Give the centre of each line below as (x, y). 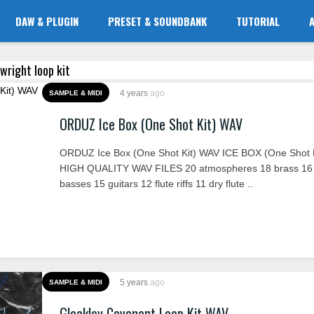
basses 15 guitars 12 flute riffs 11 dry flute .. (156, 184)
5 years (135, 282)
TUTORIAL (258, 21)
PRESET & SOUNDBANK (158, 21)
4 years (135, 93)
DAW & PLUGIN (47, 21)
